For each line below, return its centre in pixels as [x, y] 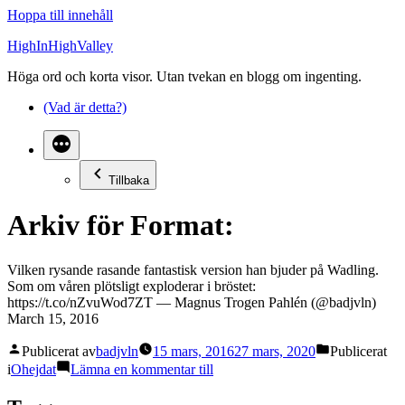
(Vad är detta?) [85, 107]
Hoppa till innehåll [60, 15]
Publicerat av [59, 351]
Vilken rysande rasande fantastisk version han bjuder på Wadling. [193, 269]
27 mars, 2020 [275, 351]
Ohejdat [33, 369]
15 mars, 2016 [193, 351]
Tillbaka [129, 180]
